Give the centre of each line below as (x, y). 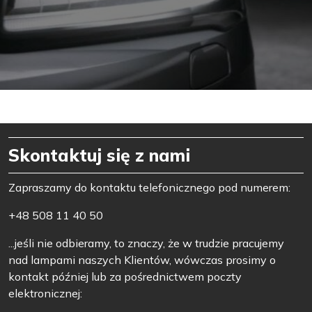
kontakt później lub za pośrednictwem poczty (125, 276)
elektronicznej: (45, 293)
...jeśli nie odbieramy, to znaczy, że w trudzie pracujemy (146, 243)
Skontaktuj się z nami (99, 155)
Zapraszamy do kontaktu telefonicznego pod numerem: (149, 187)
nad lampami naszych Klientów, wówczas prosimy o (142, 259)
